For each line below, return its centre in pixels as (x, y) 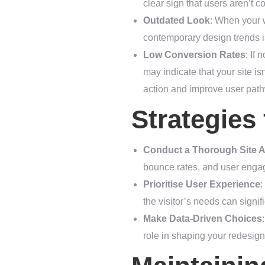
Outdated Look (177, 21)
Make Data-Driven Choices (203, 219)
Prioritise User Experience (202, 185)
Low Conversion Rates (194, 55)
